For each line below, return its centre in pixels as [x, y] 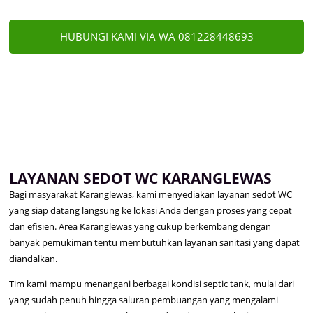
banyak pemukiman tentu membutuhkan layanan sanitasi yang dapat [155, 243]
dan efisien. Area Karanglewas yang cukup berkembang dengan [140, 227]
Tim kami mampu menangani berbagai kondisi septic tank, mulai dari [152, 284]
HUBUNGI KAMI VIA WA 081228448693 [156, 36]
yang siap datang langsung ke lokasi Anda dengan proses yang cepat [151, 211]
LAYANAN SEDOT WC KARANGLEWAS [141, 178]
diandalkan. [34, 259]
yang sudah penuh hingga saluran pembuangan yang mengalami [144, 300]
